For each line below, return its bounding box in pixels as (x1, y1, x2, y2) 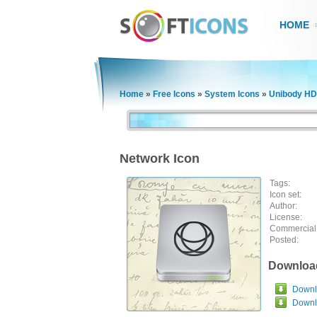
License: (270, 212, 302, 222)
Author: (270, 201, 297, 211)
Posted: (270, 235, 299, 245)
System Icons (204, 89, 260, 99)
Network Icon (120, 151, 200, 166)
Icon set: (270, 190, 301, 200)
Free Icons (153, 89, 195, 99)
